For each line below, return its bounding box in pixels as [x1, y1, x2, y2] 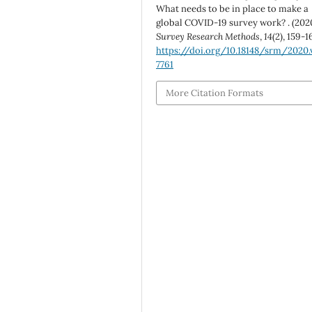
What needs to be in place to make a [156, 3, 309, 15]
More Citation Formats [166, 86, 264, 99]
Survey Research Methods [156, 31, 260, 43]
